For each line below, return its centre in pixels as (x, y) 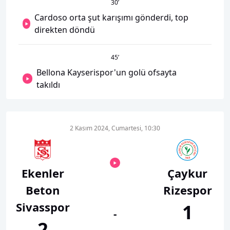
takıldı (49, 85)
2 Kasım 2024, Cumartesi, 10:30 (115, 128)
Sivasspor (43, 207)
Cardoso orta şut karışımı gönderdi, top (112, 17)
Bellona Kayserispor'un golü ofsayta (107, 72)
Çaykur (187, 173)
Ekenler (43, 173)
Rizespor (187, 190)
